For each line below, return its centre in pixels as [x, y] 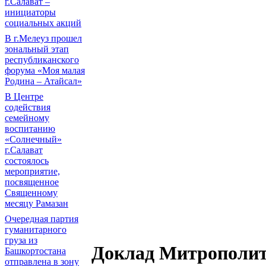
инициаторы [30, 12]
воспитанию [30, 129]
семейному [27, 118]
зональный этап [37, 49]
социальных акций [43, 23]
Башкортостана [35, 251]
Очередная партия [42, 219]
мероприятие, [32, 171]
